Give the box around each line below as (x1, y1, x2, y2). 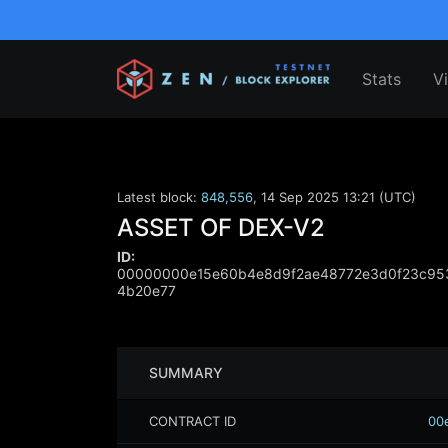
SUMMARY (149, 364, 223, 381)
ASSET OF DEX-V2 (117, 213, 325, 242)
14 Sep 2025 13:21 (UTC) (261, 189, 416, 205)
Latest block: (117, 189, 201, 205)
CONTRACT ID (149, 413, 236, 429)
